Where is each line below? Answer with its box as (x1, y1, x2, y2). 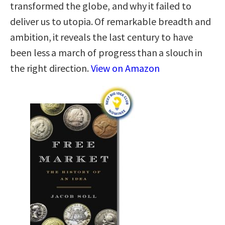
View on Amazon (91, 61, 160, 74)
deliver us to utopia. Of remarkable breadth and (10, 15, 211, 28)
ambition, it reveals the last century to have (10, 30, 193, 43)
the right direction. (10, 61, 91, 74)
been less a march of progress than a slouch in (10, 46, 202, 59)
